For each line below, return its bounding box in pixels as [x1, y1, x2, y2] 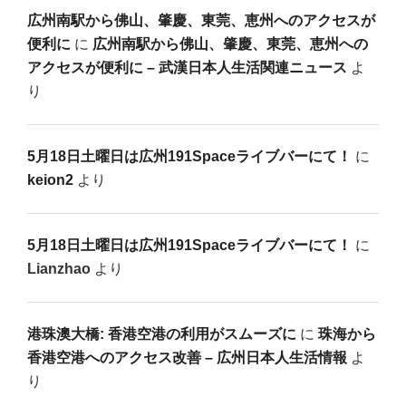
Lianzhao [27, 261, 91, 277]
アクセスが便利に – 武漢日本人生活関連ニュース [27, 60, 347, 76]
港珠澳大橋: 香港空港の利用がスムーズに [27, 326, 296, 343]
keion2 [27, 172, 73, 188]
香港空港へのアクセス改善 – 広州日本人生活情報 [27, 350, 347, 366]
